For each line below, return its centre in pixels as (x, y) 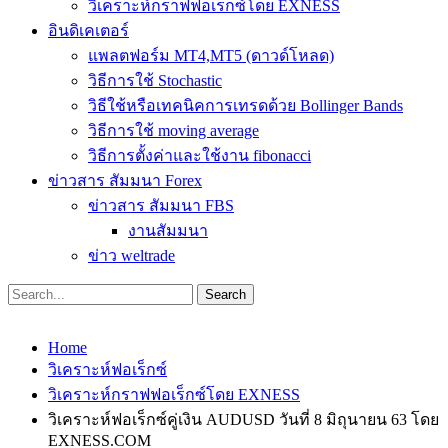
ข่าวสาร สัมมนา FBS (161, 205)
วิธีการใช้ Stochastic (155, 80)
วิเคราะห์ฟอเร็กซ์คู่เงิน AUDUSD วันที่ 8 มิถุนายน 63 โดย (243, 419)
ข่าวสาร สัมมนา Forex (125, 180)
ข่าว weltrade (131, 255)
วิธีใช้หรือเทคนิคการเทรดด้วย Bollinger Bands (245, 105)
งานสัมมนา (168, 230)
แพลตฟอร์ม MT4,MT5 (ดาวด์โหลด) (211, 55)
